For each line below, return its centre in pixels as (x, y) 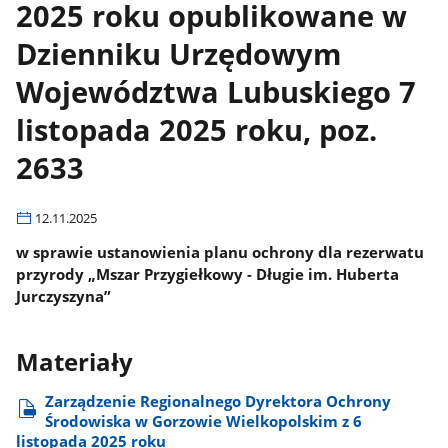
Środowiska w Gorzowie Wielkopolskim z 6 (204, 421)
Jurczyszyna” (64, 295)
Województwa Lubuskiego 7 (216, 91)
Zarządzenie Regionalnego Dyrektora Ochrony (218, 401)
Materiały (75, 362)
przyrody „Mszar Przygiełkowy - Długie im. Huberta (208, 273)
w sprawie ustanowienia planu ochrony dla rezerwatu (220, 251)
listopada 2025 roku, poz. (197, 129)
